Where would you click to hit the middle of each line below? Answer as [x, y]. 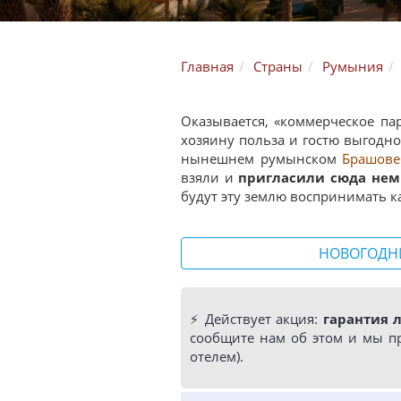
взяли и [210, 177]
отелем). [217, 356]
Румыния [353, 66]
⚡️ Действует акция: [256, 319]
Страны [278, 66]
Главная [207, 66]
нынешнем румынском [262, 158]
